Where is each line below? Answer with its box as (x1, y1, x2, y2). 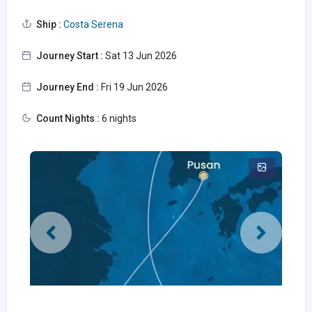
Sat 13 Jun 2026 (103, 50, 177, 61)
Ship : (36, 19, 61, 30)
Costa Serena (61, 19, 123, 30)
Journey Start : (36, 50, 103, 61)
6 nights (100, 113, 136, 124)
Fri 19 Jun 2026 (99, 81, 168, 93)
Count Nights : (36, 113, 100, 124)
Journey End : (36, 81, 99, 93)
